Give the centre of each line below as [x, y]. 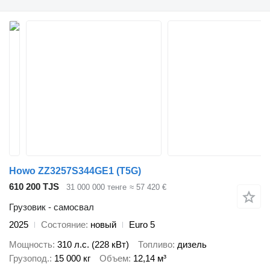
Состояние [63, 225]
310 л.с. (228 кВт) [93, 244]
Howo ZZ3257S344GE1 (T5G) [75, 171]
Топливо [155, 244]
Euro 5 [142, 225]
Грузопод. [29, 258]
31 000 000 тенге [96, 187]
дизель [192, 244]
